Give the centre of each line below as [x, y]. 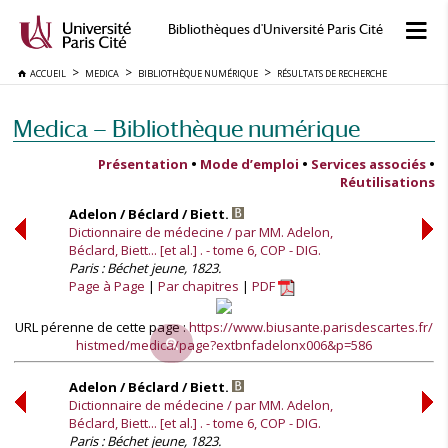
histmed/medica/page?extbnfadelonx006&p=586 [224, 345]
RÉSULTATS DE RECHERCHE [332, 73]
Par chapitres [198, 286]
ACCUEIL [46, 73]
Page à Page [107, 286]
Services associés [368, 164]
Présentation [143, 164]
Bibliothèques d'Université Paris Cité [275, 29]
